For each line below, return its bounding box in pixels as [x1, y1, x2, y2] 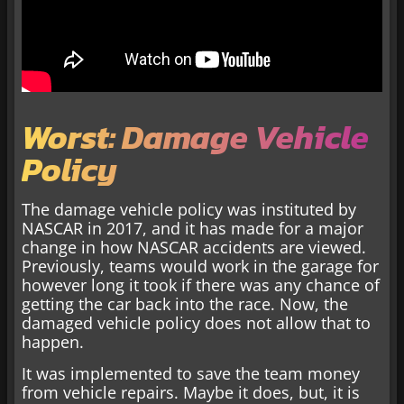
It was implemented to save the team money [22, 363, 360, 385]
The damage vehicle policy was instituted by [22, 197, 356, 220]
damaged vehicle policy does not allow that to [22, 311, 371, 334]
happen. [22, 330, 84, 353]
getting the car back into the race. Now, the [22, 292, 348, 315]
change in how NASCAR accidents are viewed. [22, 235, 366, 258]
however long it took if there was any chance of [22, 273, 380, 296]
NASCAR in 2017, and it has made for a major [22, 216, 363, 239]
